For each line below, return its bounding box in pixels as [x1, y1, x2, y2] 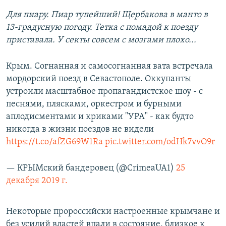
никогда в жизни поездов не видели [6, 125, 154, 135]
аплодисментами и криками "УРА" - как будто [6, 112, 194, 122]
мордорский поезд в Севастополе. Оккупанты [6, 74, 191, 84]
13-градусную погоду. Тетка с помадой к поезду [6, 23, 198, 33]
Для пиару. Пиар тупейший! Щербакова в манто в [6, 10, 208, 20]
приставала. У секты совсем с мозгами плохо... [6, 35, 196, 45]
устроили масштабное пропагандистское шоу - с [6, 87, 203, 97]
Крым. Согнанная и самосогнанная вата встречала [6, 62, 213, 72]
